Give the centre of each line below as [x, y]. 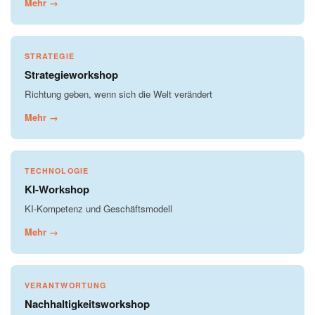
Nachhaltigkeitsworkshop [87, 303]
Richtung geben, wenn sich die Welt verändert [118, 94]
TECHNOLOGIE [57, 170]
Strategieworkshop [71, 74]
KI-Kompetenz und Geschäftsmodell [98, 208]
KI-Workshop [57, 189]
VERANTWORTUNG [66, 285]
